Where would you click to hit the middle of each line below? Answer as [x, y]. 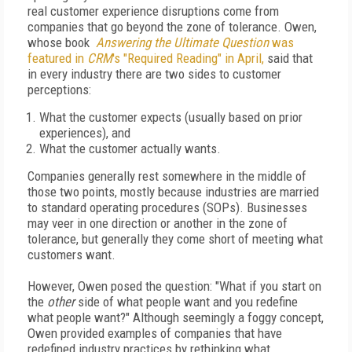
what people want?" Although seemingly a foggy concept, [176, 317]
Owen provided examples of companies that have [155, 333]
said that [288, 58]
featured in [56, 58]
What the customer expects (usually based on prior [171, 117]
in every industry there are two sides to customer [154, 74]
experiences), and [85, 133]
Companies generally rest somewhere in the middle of [167, 176]
